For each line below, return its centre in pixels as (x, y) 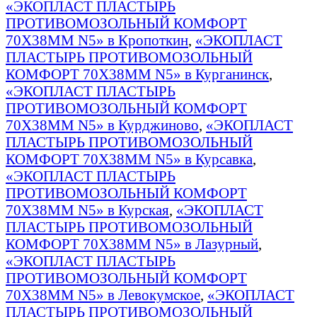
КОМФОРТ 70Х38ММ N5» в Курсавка (129, 158)
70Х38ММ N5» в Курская (87, 209)
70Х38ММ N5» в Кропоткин (97, 40)
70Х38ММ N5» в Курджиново (102, 125)
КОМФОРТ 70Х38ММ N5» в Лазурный (132, 243)
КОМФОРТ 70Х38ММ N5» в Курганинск (137, 74)
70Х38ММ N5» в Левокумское (103, 294)
